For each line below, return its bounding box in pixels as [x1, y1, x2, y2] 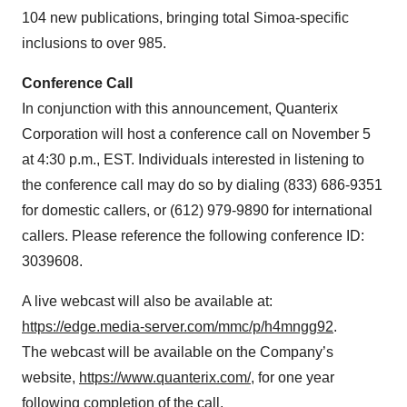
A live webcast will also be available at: [22, 293, 273, 309]
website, [22, 370, 79, 385]
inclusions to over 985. [22, 35, 166, 51]
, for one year [251, 370, 334, 385]
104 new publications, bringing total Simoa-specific [22, 10, 349, 25]
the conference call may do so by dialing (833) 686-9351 [22, 177, 382, 193]
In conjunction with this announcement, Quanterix [22, 101, 338, 116]
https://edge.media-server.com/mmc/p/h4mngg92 [22, 319, 333, 334]
